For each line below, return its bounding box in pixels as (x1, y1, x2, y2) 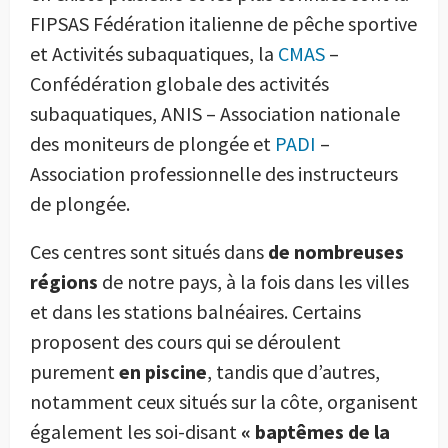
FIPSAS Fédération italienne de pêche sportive (30, 10, 417, 36)
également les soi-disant (30, 418, 241, 444)
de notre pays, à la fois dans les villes (98, 268, 409, 294)
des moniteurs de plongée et (30, 130, 275, 156)
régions (30, 268, 98, 294)
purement (30, 358, 119, 384)
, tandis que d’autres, (207, 358, 380, 384)
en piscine (119, 358, 207, 384)
